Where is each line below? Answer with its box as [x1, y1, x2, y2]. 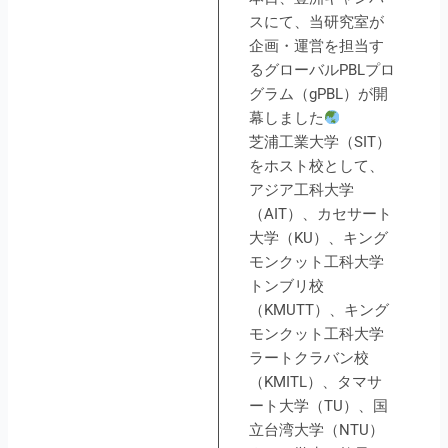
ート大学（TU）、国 [248, 396, 388, 415]
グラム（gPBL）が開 [248, 84, 388, 103]
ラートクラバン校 [248, 348, 369, 367]
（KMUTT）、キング [248, 300, 389, 319]
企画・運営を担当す [248, 36, 384, 55]
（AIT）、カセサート [248, 204, 392, 223]
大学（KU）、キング [248, 228, 388, 247]
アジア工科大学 [248, 180, 354, 199]
